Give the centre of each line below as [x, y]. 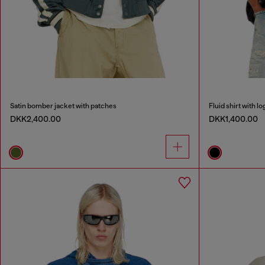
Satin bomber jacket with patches [63, 106]
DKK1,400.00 [233, 119]
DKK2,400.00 [35, 119]
